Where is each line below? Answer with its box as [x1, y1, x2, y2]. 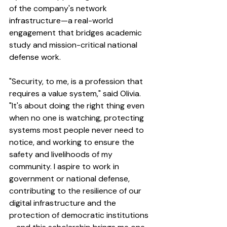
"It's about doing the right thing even [9, 100, 146, 111]
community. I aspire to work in [9, 161, 121, 172]
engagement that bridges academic [9, 27, 144, 38]
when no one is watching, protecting [9, 112, 146, 123]
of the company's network [9, 3, 109, 14]
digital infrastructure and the [9, 197, 118, 208]
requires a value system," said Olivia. [9, 88, 143, 99]
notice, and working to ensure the [9, 136, 136, 147]
